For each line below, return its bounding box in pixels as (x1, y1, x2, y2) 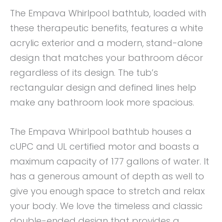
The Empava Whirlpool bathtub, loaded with (10, 7, 206, 20)
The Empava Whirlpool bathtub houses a (10, 125, 192, 138)
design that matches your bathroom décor (10, 52, 203, 64)
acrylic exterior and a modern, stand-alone (10, 37, 203, 50)
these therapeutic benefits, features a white (10, 22, 203, 35)
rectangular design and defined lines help (10, 81, 196, 94)
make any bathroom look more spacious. (10, 96, 194, 109)
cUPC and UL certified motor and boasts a (10, 140, 199, 153)
